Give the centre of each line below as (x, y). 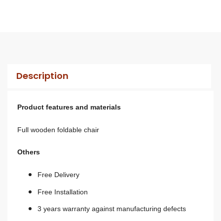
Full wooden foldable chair (58, 129)
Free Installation (62, 192)
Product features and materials (69, 107)
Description (42, 76)
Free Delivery (58, 175)
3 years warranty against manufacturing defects (111, 209)
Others (29, 152)
